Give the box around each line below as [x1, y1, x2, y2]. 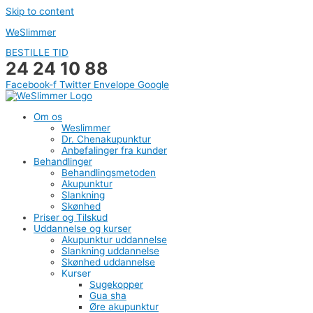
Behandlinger [34, 156, 92, 168]
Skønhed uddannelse [61, 256, 155, 268]
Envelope [94, 79, 135, 91]
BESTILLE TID [6, 47, 68, 59]
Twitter [59, 79, 91, 91]
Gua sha [89, 290, 126, 302]
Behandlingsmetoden [61, 167, 156, 179]
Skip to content [6, 6, 74, 17]
